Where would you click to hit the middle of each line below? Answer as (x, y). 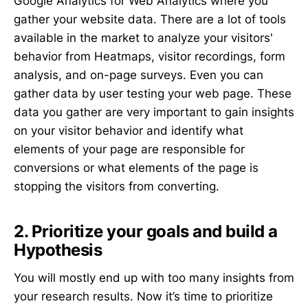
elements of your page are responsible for (129, 150)
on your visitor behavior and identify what (129, 131)
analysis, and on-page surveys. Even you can (139, 75)
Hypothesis (58, 250)
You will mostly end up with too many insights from (154, 278)
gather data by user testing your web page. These (153, 94)
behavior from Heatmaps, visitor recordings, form (150, 57)
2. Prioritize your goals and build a (146, 232)
